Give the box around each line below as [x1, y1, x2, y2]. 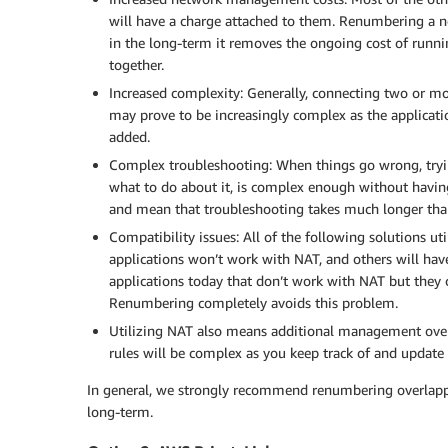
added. [109, 127, 150, 145]
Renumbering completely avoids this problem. [109, 293, 398, 311]
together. [109, 55, 164, 73]
